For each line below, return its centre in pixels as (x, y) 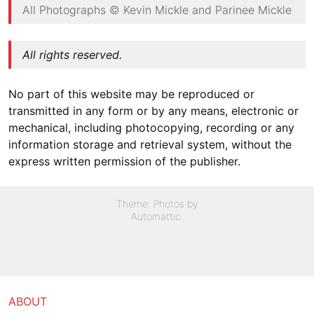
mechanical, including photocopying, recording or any (151, 128)
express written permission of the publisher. (124, 161)
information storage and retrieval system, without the (150, 144)
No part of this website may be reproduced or (131, 94)
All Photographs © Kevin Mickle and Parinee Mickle (157, 10)
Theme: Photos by (157, 204)
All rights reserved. (72, 55)
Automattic (156, 216)
